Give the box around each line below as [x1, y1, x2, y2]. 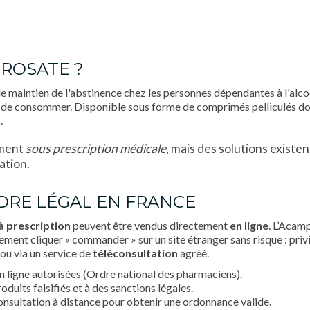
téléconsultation [93, 246, 178, 259]
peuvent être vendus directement [71, 219, 230, 232]
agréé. [178, 246, 209, 259]
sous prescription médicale [26, 141, 166, 156]
